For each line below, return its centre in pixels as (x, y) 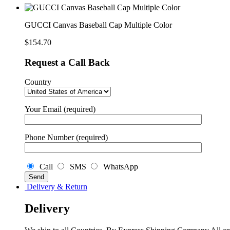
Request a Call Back (67, 62)
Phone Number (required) (66, 138)
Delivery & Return (56, 187)
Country (38, 82)
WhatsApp (119, 167)
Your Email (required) (60, 109)
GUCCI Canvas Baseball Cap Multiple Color (98, 25)
